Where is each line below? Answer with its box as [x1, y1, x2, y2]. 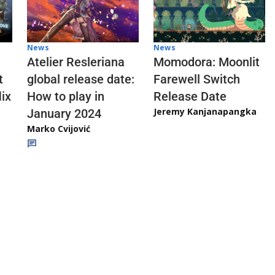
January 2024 [27, 106, 101, 121]
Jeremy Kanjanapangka [153, 105, 257, 117]
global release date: [27, 71, 134, 87]
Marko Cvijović [27, 122, 90, 134]
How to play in [27, 88, 104, 104]
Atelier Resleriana [27, 54, 125, 69]
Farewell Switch [153, 71, 240, 87]
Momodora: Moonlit [153, 54, 260, 69]
